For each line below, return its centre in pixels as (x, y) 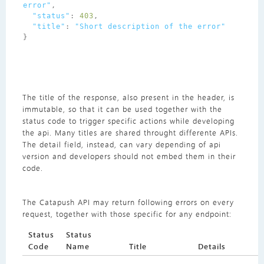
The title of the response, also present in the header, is (128, 97)
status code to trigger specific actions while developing (128, 121)
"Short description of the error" (150, 27)
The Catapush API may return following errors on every (128, 202)
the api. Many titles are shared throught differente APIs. (130, 133)
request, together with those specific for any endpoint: (127, 214)
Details (212, 246)
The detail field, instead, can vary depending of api (121, 144)
